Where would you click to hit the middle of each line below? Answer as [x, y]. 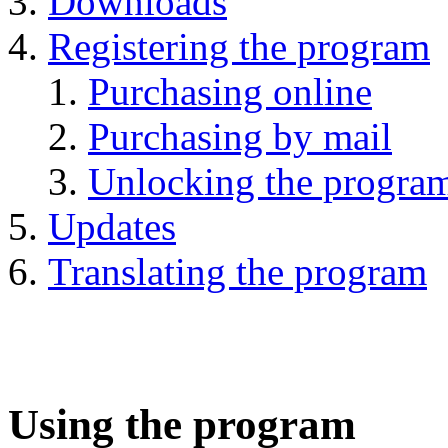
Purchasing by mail [240, 136]
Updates [112, 226]
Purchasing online [230, 91]
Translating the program [237, 271]
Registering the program [239, 46]
